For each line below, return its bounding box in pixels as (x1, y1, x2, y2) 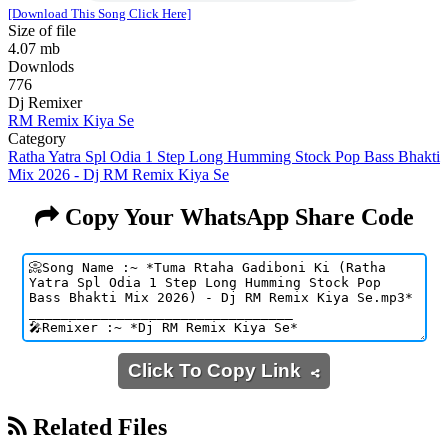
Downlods (8, 57, 74, 75)
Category (8, 129, 66, 147)
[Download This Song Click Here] (8, 5, 191, 21)
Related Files (27, 413, 167, 440)
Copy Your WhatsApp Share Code (58, 203, 414, 230)
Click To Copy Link (128, 359, 311, 381)
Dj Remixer (8, 93, 82, 111)
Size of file (8, 21, 76, 39)
